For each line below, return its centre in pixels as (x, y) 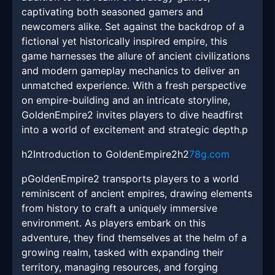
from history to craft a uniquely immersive (119, 208)
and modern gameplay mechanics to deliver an (130, 71)
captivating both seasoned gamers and (112, 12)
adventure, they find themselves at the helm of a (134, 238)
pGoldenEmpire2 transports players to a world (130, 179)
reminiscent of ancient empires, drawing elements (137, 194)
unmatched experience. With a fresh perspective (134, 86)
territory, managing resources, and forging (120, 267)
